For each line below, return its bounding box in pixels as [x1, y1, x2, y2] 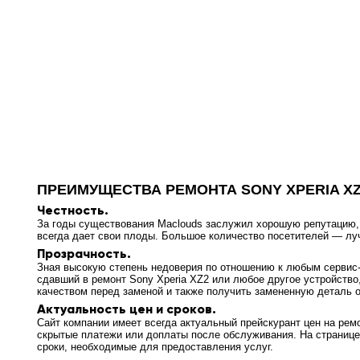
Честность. [37, 202, 108, 218]
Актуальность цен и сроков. [37, 301, 216, 317]
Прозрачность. [37, 246, 131, 261]
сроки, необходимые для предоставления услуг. [37, 341, 273, 353]
